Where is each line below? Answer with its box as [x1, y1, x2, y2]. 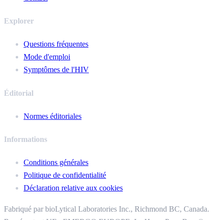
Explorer [4, 16, 34, 25]
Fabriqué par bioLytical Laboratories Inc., [4, 205, 135, 214]
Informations [4, 135, 47, 144]
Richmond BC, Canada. [135, 205, 209, 214]
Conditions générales [24, 158, 88, 167]
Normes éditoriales [24, 111, 82, 120]
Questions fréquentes [24, 40, 88, 49]
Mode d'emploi [24, 53, 70, 61]
